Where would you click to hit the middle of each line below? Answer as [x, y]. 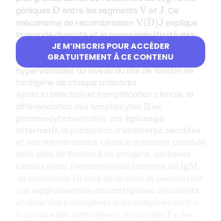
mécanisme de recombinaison [76, 23]
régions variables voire [59, 59]
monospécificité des [152, 35]
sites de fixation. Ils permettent [143, 179]
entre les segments [100, 10]
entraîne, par [99, 118]
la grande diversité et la [62, 35]
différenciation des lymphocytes [80, 107]
